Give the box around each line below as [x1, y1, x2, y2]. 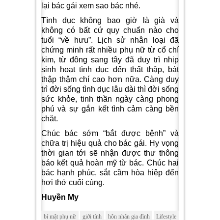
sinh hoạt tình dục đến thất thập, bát [41, 65, 179, 74]
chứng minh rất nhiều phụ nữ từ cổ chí [41, 46, 179, 55]
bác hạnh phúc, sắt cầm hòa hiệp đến [41, 168, 179, 177]
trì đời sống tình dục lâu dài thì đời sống [41, 85, 179, 94]
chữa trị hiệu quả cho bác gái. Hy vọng [41, 139, 179, 148]
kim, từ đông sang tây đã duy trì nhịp [41, 55, 179, 64]
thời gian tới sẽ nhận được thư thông [41, 149, 179, 158]
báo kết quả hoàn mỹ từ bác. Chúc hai [41, 159, 179, 167]
